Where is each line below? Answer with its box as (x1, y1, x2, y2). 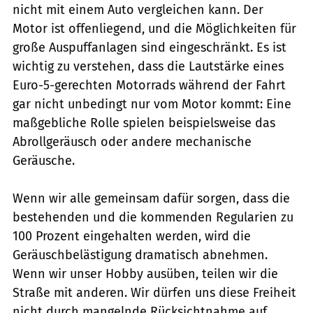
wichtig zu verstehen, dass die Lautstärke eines (13, 59, 284, 75)
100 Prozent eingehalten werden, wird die (13, 228, 251, 245)
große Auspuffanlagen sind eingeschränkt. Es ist (13, 40, 286, 56)
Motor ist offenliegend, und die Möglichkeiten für (13, 21, 296, 37)
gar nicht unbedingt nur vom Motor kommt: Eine (13, 96, 291, 112)
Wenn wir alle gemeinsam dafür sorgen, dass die (13, 191, 290, 207)
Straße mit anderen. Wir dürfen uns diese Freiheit (13, 285, 296, 301)
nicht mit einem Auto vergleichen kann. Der (13, 2, 263, 18)
